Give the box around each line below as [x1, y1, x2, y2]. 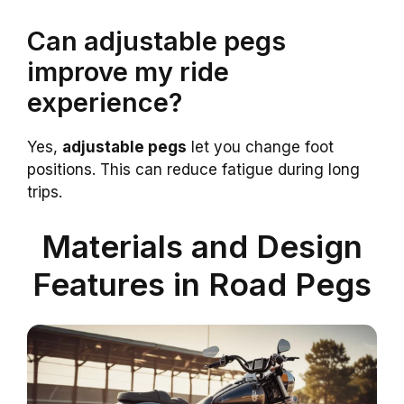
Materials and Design [41, 226, 363, 265]
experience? [27, 87, 182, 119]
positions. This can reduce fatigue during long [27, 161, 360, 179]
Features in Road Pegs [32, 264, 372, 303]
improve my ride [27, 56, 229, 88]
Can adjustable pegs [27, 25, 286, 58]
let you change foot [187, 138, 334, 157]
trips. [27, 183, 62, 202]
